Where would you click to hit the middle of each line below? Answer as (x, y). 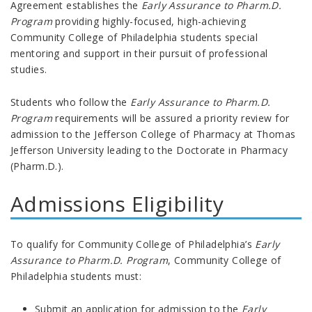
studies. (29, 69)
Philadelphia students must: (76, 276)
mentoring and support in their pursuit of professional (139, 53)
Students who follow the (71, 102)
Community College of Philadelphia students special (134, 37)
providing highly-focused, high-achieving (149, 21)
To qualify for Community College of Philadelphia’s (133, 244)
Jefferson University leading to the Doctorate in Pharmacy (149, 150)
